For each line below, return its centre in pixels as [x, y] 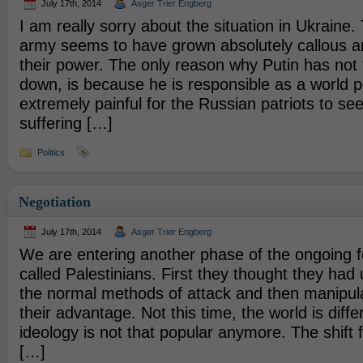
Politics [51, 152]
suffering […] [66, 123]
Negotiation [54, 202]
